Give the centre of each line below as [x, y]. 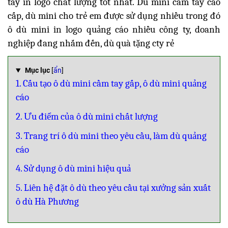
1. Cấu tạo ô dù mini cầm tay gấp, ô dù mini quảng [111, 84]
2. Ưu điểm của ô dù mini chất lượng [87, 116]
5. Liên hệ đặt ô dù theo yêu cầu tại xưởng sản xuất [113, 188]
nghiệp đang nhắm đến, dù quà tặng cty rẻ [91, 43]
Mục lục [38, 71]
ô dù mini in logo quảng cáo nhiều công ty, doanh [114, 29]
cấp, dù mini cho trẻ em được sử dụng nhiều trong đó [114, 16]
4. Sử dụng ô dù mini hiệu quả [73, 169]
